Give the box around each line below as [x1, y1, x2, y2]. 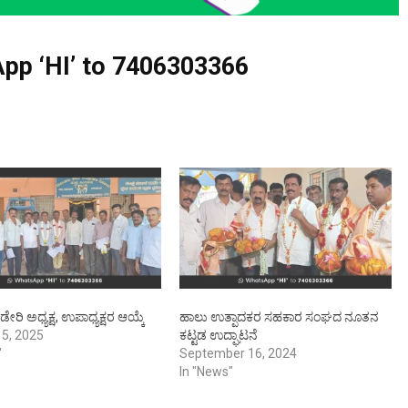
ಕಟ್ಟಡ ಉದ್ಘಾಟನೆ [178, 328, 258, 343]
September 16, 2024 [178, 346, 297, 362]
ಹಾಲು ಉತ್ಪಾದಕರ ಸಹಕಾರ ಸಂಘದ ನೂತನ [178, 310, 379, 325]
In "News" [178, 364, 233, 380]
